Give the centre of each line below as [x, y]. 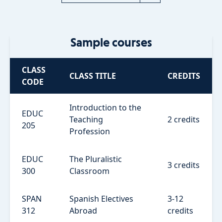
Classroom [89, 171]
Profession [90, 131]
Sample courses [111, 42]
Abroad [83, 210]
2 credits [184, 119]
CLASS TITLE [93, 76]
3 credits [184, 165]
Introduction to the [105, 107]
